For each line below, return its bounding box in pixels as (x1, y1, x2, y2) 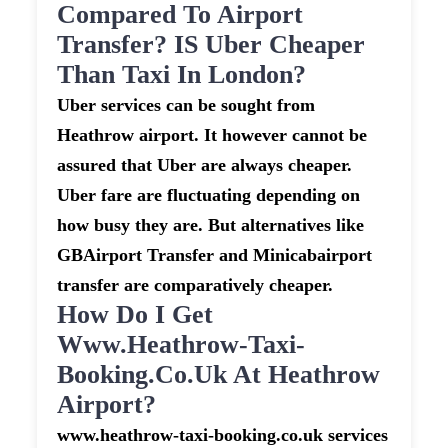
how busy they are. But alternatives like (57, 215, 365, 236)
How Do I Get (57, 300, 214, 330)
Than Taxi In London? (57, 60, 307, 90)
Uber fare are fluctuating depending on (57, 185, 361, 206)
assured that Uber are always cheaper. (57, 155, 353, 176)
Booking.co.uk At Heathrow (57, 360, 381, 390)
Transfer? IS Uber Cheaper (57, 30, 366, 60)
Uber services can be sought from (57, 95, 316, 116)
